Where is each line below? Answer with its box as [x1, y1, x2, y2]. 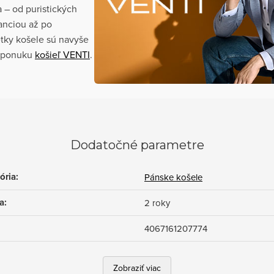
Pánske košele [144, 170, 202, 183]
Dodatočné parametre [70, 137, 204, 152]
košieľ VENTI [35, 47, 90, 61]
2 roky [144, 196, 170, 209]
